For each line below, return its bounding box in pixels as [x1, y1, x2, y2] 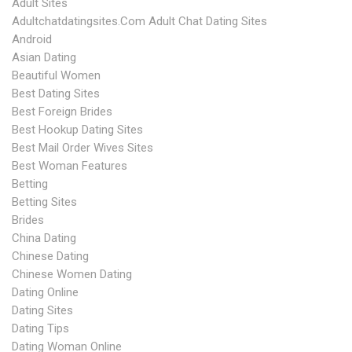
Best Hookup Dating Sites [12, 123, 143, 137]
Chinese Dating [12, 249, 89, 263]
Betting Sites [12, 195, 77, 209]
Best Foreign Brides [12, 104, 112, 119]
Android [12, 32, 52, 46]
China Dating [12, 231, 76, 245]
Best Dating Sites [12, 86, 100, 101]
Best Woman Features [12, 159, 127, 173]
